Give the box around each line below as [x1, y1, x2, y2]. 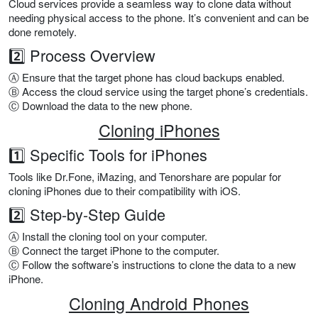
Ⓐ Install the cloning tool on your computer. [9, 229, 207, 244]
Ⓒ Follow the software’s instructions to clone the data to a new [9, 257, 296, 273]
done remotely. [9, 24, 77, 40]
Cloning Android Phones [69, 291, 249, 316]
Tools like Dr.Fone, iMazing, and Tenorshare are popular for [9, 169, 281, 185]
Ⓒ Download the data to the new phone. [9, 98, 192, 114]
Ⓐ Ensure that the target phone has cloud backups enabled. [9, 70, 285, 85]
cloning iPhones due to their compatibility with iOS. [9, 183, 241, 199]
